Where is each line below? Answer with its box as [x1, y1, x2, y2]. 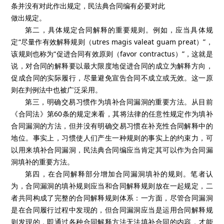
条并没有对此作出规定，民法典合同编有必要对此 [11, 1, 165, 10]
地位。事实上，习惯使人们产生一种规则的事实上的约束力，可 [11, 133, 213, 142]
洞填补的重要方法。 [11, 157, 74, 166]
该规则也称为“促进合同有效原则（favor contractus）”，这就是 [11, 49, 213, 58]
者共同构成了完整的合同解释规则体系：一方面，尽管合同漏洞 [11, 193, 213, 202]
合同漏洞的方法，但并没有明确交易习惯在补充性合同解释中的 [11, 121, 213, 130]
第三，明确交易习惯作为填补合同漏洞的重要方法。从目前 [25, 97, 213, 106]
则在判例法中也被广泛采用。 [11, 85, 102, 94]
